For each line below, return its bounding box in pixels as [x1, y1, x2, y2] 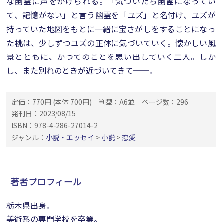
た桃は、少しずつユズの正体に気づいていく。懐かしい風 [6, 37, 216, 49]
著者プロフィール [10, 175, 82, 188]
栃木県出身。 [6, 199, 55, 211]
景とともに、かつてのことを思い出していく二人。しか [6, 51, 216, 62]
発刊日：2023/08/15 [11, 109, 76, 118]
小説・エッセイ [46, 132, 95, 142]
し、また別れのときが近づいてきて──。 [6, 64, 158, 76]
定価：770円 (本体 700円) [11, 97, 92, 107]
